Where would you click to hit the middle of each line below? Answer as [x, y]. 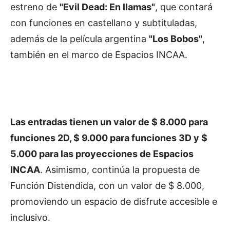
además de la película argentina [80, 39]
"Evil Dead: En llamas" [107, 7]
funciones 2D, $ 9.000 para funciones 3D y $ [109, 138]
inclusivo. [30, 217]
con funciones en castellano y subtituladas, [104, 23]
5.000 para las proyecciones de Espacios [102, 154]
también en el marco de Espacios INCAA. [99, 54]
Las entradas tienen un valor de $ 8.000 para [109, 122]
